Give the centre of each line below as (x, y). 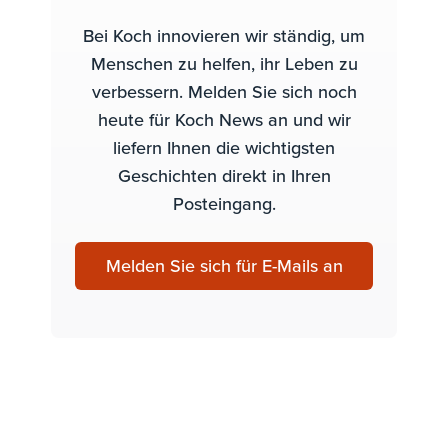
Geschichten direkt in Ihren (224, 175)
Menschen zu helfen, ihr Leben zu (224, 63)
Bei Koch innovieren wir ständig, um (224, 35)
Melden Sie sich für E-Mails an (224, 265)
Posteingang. (224, 203)
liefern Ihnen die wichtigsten (224, 147)
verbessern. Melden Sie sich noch (224, 91)
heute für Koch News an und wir (224, 119)
